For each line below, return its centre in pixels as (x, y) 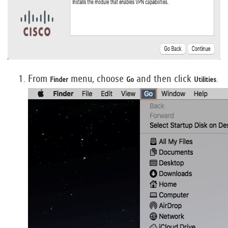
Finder (59, 80)
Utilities (205, 80)
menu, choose (97, 79)
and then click (164, 79)
